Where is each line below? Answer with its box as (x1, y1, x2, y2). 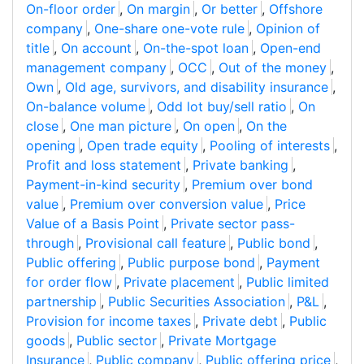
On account (61, 40, 132, 57)
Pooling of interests (210, 137, 330, 154)
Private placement (123, 274, 235, 291)
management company (26, 59, 167, 76)
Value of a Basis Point (26, 215, 159, 232)
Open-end (260, 40, 321, 57)
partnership (26, 293, 97, 310)
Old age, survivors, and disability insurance (65, 79, 328, 96)
